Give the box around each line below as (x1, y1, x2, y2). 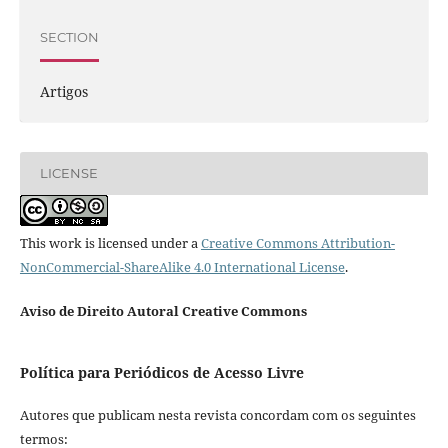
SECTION (39, 29, 99, 46)
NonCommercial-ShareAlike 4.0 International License (19, 257, 345, 276)
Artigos (39, 81, 88, 101)
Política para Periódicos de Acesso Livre (19, 362, 304, 382)
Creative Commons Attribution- (200, 233, 395, 252)
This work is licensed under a (19, 233, 201, 252)
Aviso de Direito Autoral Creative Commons (19, 301, 307, 320)
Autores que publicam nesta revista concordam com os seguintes (19, 405, 416, 424)
